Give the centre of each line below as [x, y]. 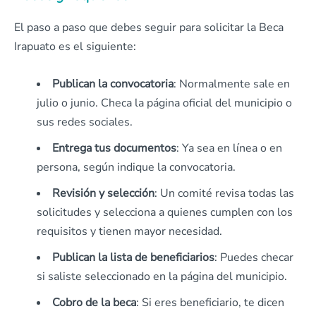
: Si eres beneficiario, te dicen [210, 302]
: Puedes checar [254, 257]
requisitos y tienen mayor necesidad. [129, 231]
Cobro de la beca [94, 302]
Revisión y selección [103, 193]
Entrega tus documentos [114, 148]
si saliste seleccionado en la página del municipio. [162, 276]
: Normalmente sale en [232, 84]
